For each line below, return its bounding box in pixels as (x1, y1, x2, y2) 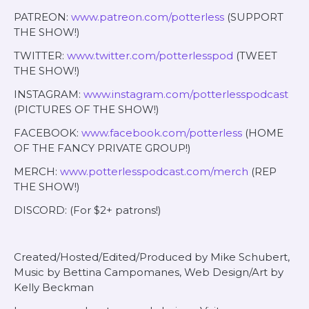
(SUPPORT (224, 10, 283, 23)
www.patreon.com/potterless (71, 10, 224, 23)
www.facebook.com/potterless (81, 126, 242, 139)
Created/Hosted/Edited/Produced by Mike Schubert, (14, 250, 290, 263)
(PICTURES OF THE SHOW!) (14, 103, 159, 116)
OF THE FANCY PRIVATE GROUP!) (14, 141, 191, 154)
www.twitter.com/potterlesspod (67, 49, 233, 62)
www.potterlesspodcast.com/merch (60, 165, 248, 178)
